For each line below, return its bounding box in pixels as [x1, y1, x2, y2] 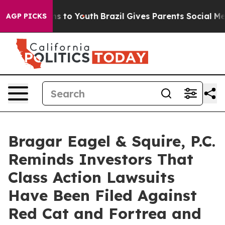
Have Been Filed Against [8, 186, 197, 205]
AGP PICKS [6, 12, 47, 21]
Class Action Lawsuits [8, 168, 175, 187]
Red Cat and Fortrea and [8, 204, 201, 223]
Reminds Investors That [8, 150, 193, 169]
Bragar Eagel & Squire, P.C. [8, 132, 215, 151]
